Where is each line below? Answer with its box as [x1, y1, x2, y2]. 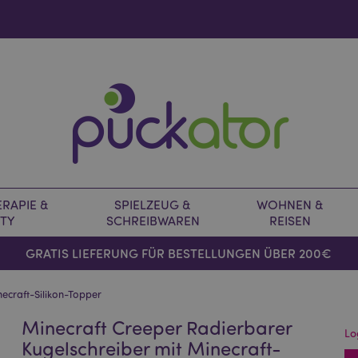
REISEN [269, 213, 311, 229]
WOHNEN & [257, 197, 324, 213]
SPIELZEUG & [114, 197, 191, 213]
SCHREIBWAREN [105, 213, 200, 229]
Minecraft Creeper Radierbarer [22, 315, 292, 340]
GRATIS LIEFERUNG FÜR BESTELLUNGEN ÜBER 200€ [26, 245, 332, 261]
